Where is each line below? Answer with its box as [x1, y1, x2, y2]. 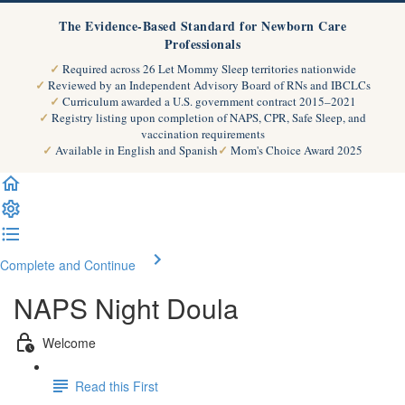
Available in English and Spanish [55, 142, 218, 158]
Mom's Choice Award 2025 [231, 142, 363, 158]
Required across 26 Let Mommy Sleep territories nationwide [61, 61, 356, 77]
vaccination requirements [140, 126, 265, 142]
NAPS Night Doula [14, 288, 239, 327]
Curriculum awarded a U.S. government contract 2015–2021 [61, 93, 356, 109]
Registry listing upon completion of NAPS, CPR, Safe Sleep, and [52, 109, 366, 126]
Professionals [164, 34, 241, 53]
